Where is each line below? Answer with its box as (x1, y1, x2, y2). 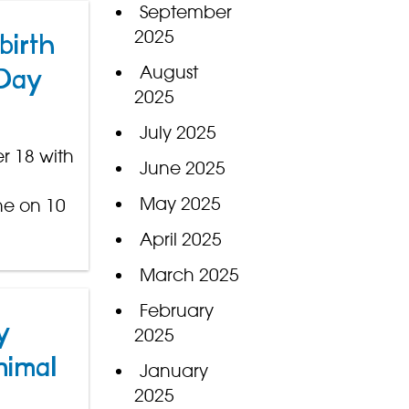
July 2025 (139, 121, 216, 144)
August (139, 61, 198, 84)
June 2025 (139, 157, 225, 180)
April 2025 (139, 228, 222, 251)
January (139, 360, 208, 383)
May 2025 (139, 193, 221, 215)
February (139, 299, 214, 322)
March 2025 (139, 264, 239, 287)
